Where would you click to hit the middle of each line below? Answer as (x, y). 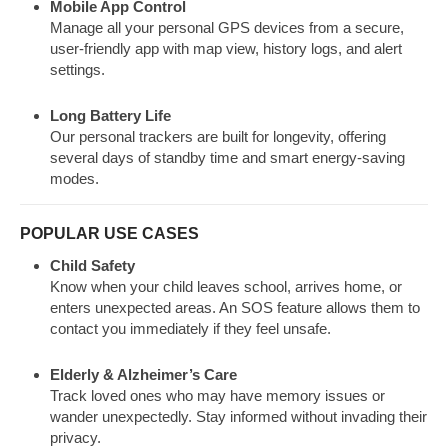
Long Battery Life (110, 116)
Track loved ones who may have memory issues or (217, 395)
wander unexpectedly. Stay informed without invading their (238, 416)
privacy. (75, 437)
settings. (77, 70)
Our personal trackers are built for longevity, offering (218, 137)
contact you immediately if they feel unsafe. (190, 328)
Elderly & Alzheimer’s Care (143, 374)
